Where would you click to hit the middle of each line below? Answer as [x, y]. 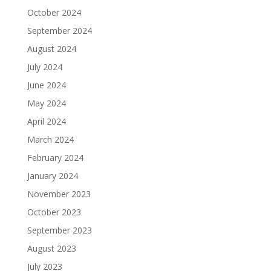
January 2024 [52, 176]
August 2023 [51, 248]
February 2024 [55, 158]
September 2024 [59, 31]
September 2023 [59, 230]
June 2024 [46, 85]
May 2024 [46, 103]
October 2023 [54, 212]
